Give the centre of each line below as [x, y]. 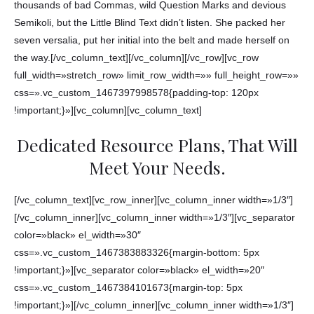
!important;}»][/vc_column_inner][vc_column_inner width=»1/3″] [154, 305]
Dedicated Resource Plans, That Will [157, 145]
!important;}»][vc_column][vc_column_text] [108, 110]
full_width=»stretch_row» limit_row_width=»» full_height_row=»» [156, 75]
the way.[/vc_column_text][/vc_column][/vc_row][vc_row [136, 57]
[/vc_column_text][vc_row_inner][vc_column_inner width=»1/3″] [153, 200]
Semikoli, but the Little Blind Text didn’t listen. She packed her [150, 22]
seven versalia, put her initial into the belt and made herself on [152, 40]
